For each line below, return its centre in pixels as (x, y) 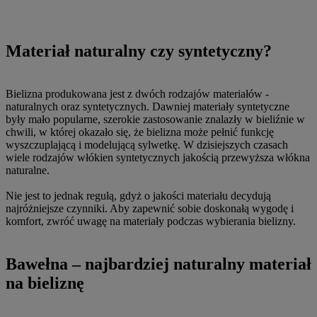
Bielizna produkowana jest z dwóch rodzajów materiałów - (137, 94)
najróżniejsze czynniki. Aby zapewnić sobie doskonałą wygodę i (150, 209)
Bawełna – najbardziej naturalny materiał (158, 264)
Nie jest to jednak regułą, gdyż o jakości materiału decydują (138, 196)
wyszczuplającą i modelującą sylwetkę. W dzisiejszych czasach (147, 145)
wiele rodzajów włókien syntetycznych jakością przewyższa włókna (158, 158)
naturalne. (28, 171)
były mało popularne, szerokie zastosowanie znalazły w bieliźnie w (155, 120)
